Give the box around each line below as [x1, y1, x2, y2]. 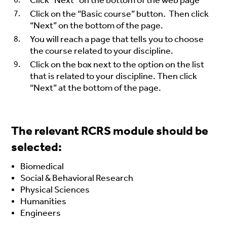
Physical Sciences [20, 184, 90, 196]
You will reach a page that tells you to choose [30, 33, 204, 45]
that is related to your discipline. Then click [30, 70, 198, 82]
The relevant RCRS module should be [11, 124, 209, 138]
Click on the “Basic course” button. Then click [30, 8, 209, 20]
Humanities [20, 196, 67, 207]
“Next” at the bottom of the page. [30, 82, 162, 94]
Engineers [20, 207, 61, 219]
